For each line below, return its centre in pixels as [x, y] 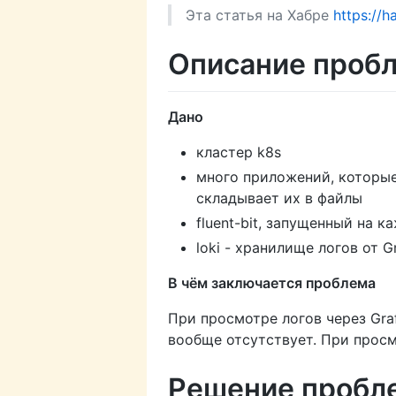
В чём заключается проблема [272, 282]
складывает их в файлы [279, 198]
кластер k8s [239, 152]
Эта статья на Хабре [259, 15]
